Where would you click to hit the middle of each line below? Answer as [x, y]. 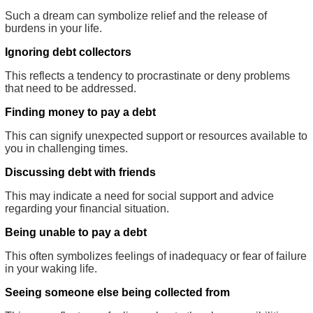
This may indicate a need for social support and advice [139, 196]
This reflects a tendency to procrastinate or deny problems [147, 75]
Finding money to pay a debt [80, 112]
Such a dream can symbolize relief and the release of [136, 15]
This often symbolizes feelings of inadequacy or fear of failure [156, 256]
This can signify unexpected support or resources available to [156, 136]
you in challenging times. [66, 148]
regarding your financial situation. [87, 208]
